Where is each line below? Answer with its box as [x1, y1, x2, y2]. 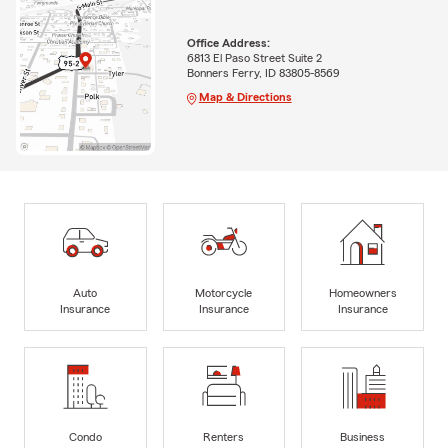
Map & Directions [198, 90, 292, 103]
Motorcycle [195, 286, 253, 299]
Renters [203, 430, 245, 443]
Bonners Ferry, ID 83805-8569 [186, 66, 340, 79]
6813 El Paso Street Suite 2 [186, 51, 322, 64]
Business [340, 430, 386, 443]
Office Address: [186, 36, 270, 49]
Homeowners [328, 286, 397, 299]
